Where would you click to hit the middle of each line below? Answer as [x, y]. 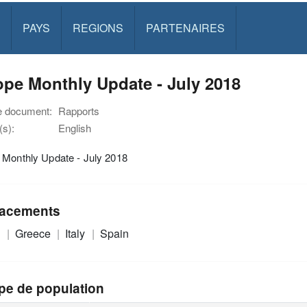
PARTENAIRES [185, 28]
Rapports [79, 111]
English [75, 128]
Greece [34, 233]
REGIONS [98, 28]
